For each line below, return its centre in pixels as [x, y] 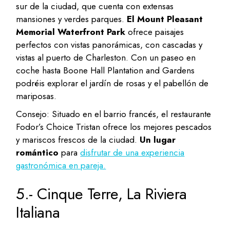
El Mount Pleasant [165, 19]
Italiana [38, 213]
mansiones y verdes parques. [72, 19]
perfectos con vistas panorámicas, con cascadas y [109, 45]
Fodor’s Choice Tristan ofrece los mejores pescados [114, 127]
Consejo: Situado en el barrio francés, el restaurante [114, 114]
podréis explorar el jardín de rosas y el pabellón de [112, 83]
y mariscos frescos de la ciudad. [78, 140]
